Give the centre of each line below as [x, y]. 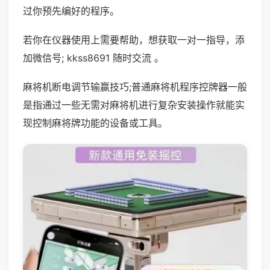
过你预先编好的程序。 [71, 11]
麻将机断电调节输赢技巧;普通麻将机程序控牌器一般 [135, 87]
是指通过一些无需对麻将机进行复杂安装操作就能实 [134, 105]
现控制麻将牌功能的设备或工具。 [95, 123]
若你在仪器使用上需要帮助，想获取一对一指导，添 [134, 40]
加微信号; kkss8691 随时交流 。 [93, 58]
